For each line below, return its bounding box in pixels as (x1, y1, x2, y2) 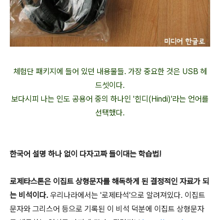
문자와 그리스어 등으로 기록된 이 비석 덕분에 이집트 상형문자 (10, 204, 204, 214)
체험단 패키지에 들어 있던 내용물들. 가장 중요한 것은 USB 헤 (13, 66, 207, 76)
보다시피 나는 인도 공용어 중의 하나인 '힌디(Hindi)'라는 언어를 (11, 94, 209, 104)
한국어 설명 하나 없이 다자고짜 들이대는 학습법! (10, 149, 161, 159)
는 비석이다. (10, 190, 48, 200)
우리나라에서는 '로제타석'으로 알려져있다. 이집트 (48, 190, 205, 200)
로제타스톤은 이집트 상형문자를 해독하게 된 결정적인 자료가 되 (10, 176, 209, 186)
